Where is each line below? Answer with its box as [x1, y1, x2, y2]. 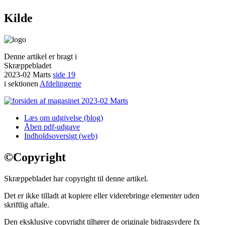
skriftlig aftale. [4, 200, 49, 209]
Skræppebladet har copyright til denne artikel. [4, 174, 148, 183]
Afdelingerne [40, 79, 81, 88]
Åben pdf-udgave [24, 122, 80, 131]
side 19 [53, 70, 75, 79]
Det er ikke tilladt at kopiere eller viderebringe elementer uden [4, 191, 199, 200]
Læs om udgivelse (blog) [24, 113, 103, 122]
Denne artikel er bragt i [4, 52, 77, 61]
